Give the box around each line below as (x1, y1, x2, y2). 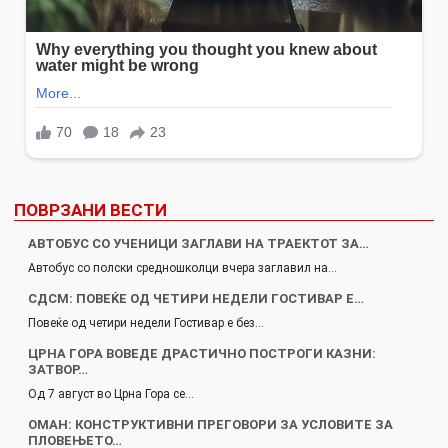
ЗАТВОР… (28, 361, 88, 377)
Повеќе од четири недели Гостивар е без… (28, 315, 264, 330)
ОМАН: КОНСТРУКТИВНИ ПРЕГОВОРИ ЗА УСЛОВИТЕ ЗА (28, 416, 393, 432)
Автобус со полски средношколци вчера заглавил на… (28, 260, 337, 275)
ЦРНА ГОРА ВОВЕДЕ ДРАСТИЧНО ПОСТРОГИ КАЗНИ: (28, 345, 376, 361)
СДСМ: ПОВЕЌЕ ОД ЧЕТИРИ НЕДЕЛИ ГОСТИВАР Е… (28, 290, 364, 306)
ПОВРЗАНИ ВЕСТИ (14, 199, 167, 220)
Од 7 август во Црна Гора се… (28, 386, 194, 401)
